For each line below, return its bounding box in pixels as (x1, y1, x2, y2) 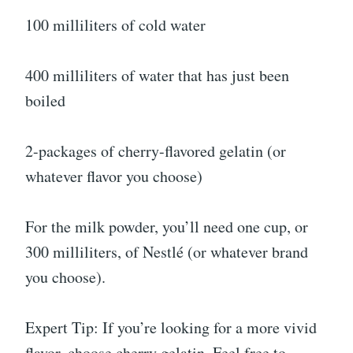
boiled (25, 89, 65, 111)
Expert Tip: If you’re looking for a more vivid (25, 316, 317, 338)
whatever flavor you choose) (25, 165, 203, 187)
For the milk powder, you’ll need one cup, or (25, 215, 308, 237)
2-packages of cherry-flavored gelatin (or (25, 139, 286, 162)
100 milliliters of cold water (25, 13, 206, 35)
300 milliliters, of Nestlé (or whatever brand (25, 240, 308, 262)
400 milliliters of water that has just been (25, 64, 289, 86)
